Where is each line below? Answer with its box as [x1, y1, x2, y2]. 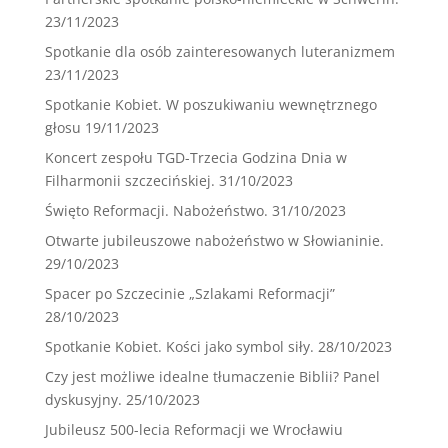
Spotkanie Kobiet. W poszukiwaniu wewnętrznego [44, 95, 377, 115]
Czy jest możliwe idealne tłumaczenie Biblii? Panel [44, 367, 380, 387]
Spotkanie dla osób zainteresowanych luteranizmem [44, 42, 395, 62]
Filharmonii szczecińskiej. [44, 171, 215, 191]
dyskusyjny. [44, 390, 122, 410]
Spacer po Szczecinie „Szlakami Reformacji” [44, 284, 335, 304]
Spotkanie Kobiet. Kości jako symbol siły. [44, 337, 314, 357]
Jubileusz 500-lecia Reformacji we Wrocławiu [44, 420, 343, 440]
